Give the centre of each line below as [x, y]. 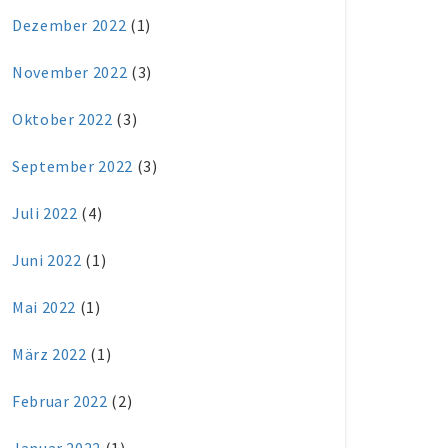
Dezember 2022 [69, 25]
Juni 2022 [47, 260]
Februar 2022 [60, 401]
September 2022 [72, 166]
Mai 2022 [44, 307]
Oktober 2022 [62, 119]
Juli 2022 [45, 213]
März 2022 [49, 354]
